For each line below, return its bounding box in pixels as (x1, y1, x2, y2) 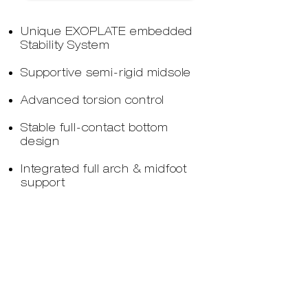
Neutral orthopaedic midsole (21, 203, 182, 217)
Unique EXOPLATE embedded (21, 25, 193, 38)
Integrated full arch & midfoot (21, 162, 188, 175)
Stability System (21, 38, 110, 52)
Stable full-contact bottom (21, 121, 168, 134)
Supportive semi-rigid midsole (21, 66, 192, 79)
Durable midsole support (21, 245, 162, 258)
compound (21, 258, 82, 272)
